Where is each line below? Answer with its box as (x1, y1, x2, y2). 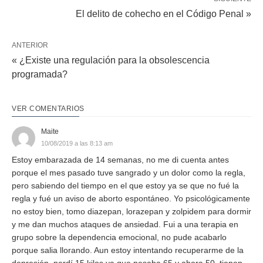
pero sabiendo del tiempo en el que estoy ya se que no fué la (12, 180, 239, 190)
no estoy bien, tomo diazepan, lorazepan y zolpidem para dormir (12, 206, 251, 216)
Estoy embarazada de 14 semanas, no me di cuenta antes (12, 154, 229, 164)
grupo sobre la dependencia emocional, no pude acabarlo (12, 232, 227, 242)
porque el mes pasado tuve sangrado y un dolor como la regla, (12, 167, 245, 177)
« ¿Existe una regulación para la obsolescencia (12, 55, 210, 65)
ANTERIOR (12, 41, 48, 49)
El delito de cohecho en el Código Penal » (76, 8, 251, 19)
